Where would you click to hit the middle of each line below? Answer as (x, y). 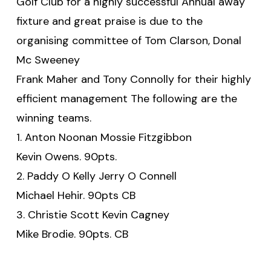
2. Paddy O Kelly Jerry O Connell (96, 176)
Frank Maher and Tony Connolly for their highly (133, 79)
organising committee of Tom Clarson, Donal (129, 40)
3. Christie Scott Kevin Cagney (93, 214)
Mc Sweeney (48, 60)
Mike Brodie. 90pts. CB (72, 234)
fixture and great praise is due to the (109, 21)
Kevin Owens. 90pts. (66, 156)
